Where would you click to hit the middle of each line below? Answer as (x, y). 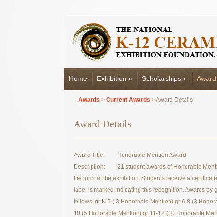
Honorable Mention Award (152, 155)
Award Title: (89, 155)
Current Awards (128, 100)
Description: (89, 167)
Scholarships (162, 78)
